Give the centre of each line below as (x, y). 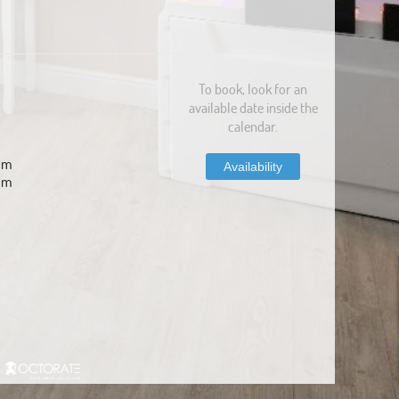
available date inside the (253, 107)
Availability (253, 167)
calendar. (253, 126)
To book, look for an (253, 89)
